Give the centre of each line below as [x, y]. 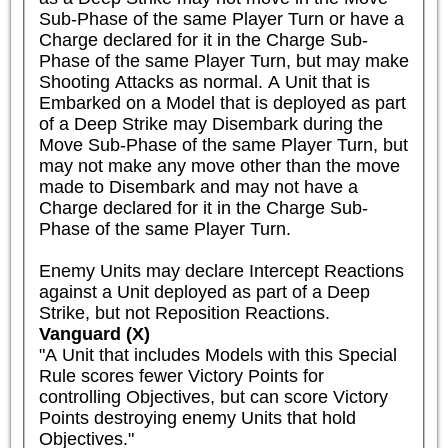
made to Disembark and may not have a [198, 186]
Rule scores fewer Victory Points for [181, 375]
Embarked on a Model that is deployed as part [222, 102]
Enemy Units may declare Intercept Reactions [221, 270]
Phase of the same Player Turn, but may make [223, 60]
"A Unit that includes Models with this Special [217, 354]
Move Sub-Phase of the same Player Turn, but [223, 144]
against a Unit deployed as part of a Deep [204, 291]
